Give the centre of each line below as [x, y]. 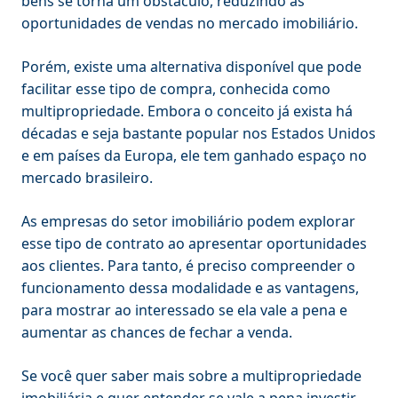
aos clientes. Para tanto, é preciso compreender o [188, 265]
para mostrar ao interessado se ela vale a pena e [184, 310]
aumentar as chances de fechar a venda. [159, 332]
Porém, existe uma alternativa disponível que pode [191, 66]
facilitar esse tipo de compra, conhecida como [176, 88]
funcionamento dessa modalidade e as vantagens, [190, 287]
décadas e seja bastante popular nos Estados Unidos [199, 133]
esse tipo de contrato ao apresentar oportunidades [194, 243]
